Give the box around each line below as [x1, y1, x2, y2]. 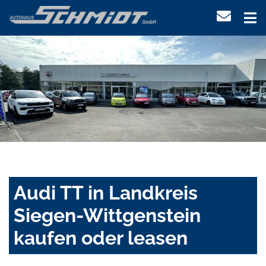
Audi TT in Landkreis [14, 182, 198, 204]
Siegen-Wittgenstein [14, 204, 201, 227]
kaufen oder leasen [14, 227, 188, 249]
